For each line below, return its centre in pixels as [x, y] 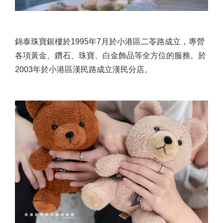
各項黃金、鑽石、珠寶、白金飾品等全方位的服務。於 [111, 55]
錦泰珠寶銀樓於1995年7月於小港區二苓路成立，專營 [110, 41]
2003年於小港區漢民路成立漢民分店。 [84, 69]
